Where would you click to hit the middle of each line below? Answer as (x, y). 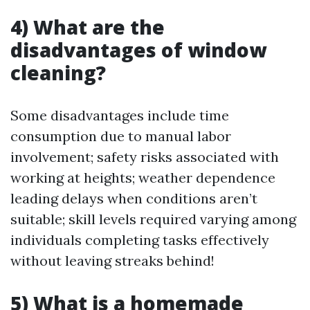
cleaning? (58, 73)
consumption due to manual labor (121, 136)
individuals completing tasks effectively (140, 240)
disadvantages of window (138, 50)
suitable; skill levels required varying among (153, 219)
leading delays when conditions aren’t (134, 198)
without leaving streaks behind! (112, 261)
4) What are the (88, 27)
